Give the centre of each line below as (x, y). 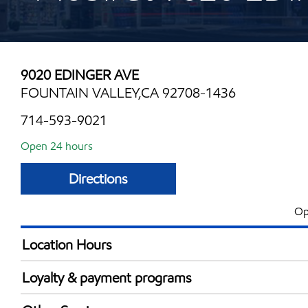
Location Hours (67, 244)
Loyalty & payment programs (107, 277)
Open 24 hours (57, 146)
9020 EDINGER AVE (80, 75)
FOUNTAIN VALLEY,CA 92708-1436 (128, 93)
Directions (98, 179)
